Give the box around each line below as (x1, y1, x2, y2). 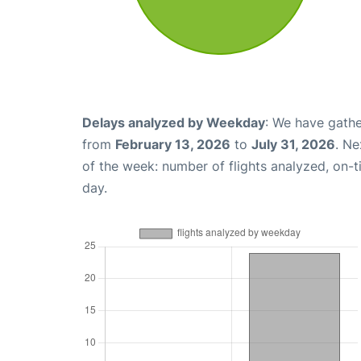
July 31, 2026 (251, 135, 335, 152)
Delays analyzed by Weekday (82, 114, 265, 131)
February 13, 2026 (115, 135, 230, 152)
